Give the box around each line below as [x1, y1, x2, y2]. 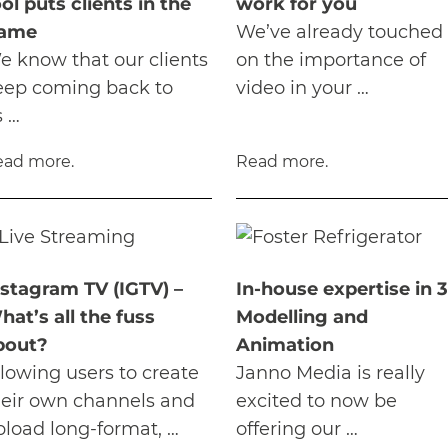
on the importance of [236, 49, 426, 72]
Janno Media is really [236, 362, 425, 385]
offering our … [236, 418, 358, 441]
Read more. [236, 152, 328, 172]
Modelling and [236, 306, 368, 329]
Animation [236, 334, 334, 357]
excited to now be [236, 390, 397, 413]
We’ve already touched [236, 21, 443, 44]
